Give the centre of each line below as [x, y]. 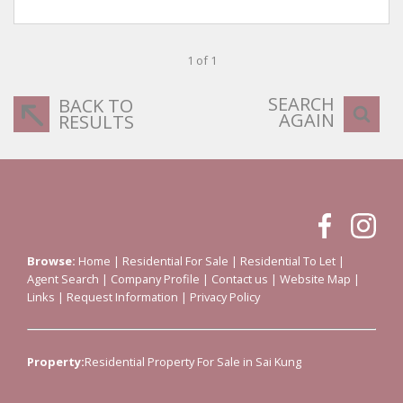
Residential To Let [288, 261]
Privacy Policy [225, 297]
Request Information [122, 297]
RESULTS [96, 122]
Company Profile [155, 279]
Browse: [51, 261]
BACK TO [96, 106]
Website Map [315, 279]
